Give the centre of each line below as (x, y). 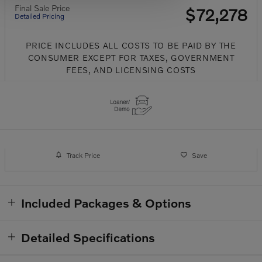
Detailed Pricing (39, 16)
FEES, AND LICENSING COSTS (131, 70)
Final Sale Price (42, 8)
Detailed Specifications (88, 237)
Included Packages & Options (106, 203)
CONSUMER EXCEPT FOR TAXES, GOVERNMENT (131, 58)
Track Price (83, 155)
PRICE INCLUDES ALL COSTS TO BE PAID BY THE (131, 46)
